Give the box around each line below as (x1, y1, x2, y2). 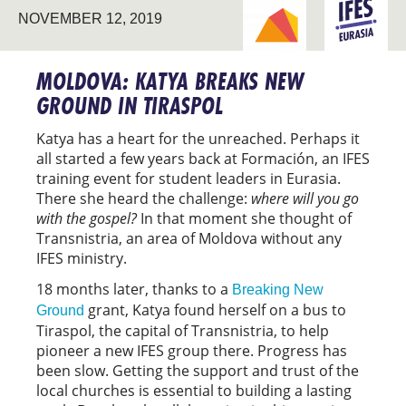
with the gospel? (36, 208, 137, 228)
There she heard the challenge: (36, 188, 251, 208)
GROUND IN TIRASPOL (36, 89, 223, 121)
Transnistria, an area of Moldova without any (36, 227, 342, 248)
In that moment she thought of (137, 208, 352, 228)
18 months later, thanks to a (36, 278, 232, 299)
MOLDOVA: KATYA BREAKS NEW (36, 64, 304, 97)
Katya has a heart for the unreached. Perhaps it (36, 128, 360, 149)
